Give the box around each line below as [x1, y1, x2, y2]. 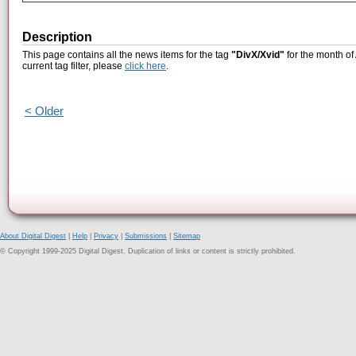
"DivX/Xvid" [231, 49, 284, 61]
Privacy [94, 232, 118, 240]
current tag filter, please [22, 60, 125, 72]
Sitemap [173, 232, 200, 240]
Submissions [125, 232, 167, 240]
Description [22, 30, 92, 44]
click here [125, 60, 166, 72]
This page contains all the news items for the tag [22, 49, 231, 61]
